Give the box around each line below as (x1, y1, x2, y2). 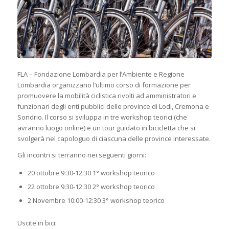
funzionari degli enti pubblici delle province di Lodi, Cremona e (17, 101, 209, 111)
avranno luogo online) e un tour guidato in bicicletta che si (17, 123, 195, 132)
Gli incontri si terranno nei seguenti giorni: (17, 150, 146, 159)
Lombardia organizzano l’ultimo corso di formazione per (17, 80, 191, 89)
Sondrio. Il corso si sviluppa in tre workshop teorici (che (17, 112, 187, 122)
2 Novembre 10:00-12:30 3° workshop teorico (27, 195, 165, 205)
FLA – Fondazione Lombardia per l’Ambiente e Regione (17, 69, 185, 79)
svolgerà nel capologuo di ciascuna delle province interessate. (17, 133, 211, 143)
